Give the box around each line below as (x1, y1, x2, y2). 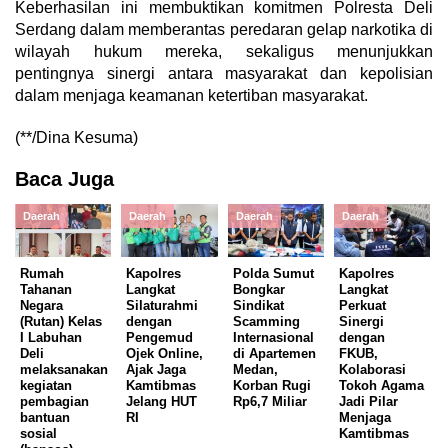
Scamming (232, 314, 300, 330)
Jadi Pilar (339, 394, 399, 410)
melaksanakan (20, 362, 108, 378)
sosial (20, 426, 57, 442)
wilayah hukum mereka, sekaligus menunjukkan (15, 43, 433, 61)
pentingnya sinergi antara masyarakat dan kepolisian (15, 65, 433, 83)
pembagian (20, 394, 89, 410)
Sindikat (232, 298, 284, 314)
